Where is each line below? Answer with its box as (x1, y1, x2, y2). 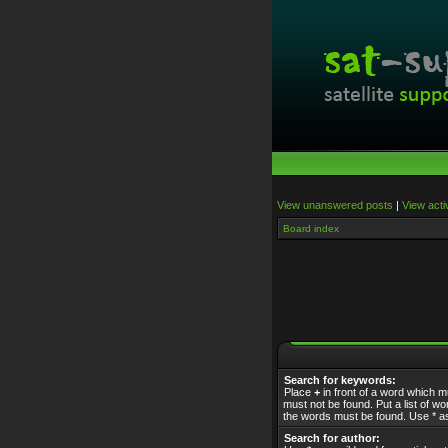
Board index (283, 223, 339, 234)
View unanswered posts (277, 199, 393, 211)
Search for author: (284, 432, 380, 444)
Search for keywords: (284, 374, 396, 386)
